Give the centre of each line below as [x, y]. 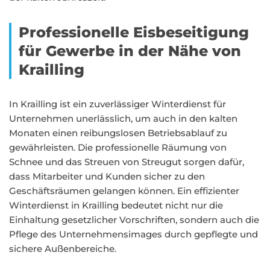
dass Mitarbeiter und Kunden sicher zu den [107, 176]
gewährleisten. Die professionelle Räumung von [118, 147]
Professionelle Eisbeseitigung [134, 32]
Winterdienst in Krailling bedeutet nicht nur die [116, 205]
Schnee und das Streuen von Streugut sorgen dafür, [127, 162]
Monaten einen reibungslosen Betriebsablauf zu [118, 133]
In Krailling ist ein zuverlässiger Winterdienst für [118, 104]
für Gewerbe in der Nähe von [130, 51]
